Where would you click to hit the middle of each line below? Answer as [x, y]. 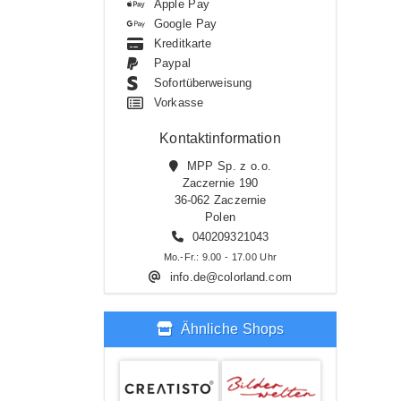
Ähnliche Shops [230, 329]
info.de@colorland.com [231, 277]
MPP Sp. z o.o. [227, 166]
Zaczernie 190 [220, 183]
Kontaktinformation [220, 138]
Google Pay [185, 24]
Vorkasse [179, 102]
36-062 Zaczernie [220, 200]
